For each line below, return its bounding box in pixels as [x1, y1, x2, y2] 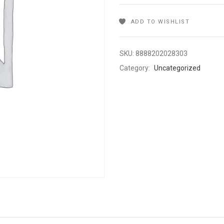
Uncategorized [154, 64, 200, 72]
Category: [119, 64, 151, 72]
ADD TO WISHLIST [130, 18, 189, 25]
